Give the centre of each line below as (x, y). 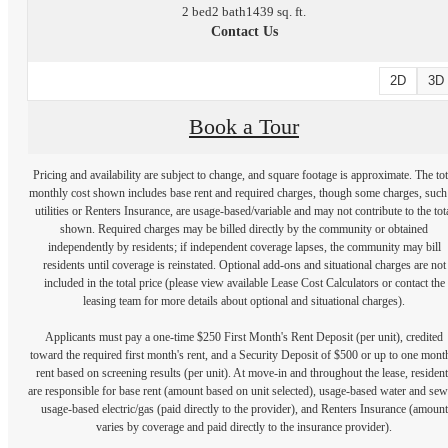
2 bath (229, 11)
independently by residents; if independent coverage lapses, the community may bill (244, 247)
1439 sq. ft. (276, 11)
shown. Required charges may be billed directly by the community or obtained (244, 229)
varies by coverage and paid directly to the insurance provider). (244, 427)
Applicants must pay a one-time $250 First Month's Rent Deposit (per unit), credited (244, 337)
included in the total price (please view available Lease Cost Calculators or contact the (244, 283)
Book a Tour (244, 127)
